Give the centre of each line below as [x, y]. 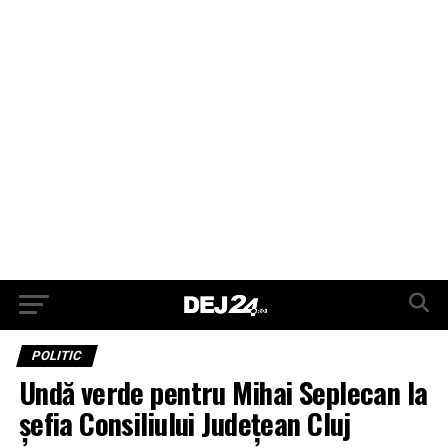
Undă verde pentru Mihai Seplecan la [223, 392]
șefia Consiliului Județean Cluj [184, 423]
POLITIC [56, 355]
